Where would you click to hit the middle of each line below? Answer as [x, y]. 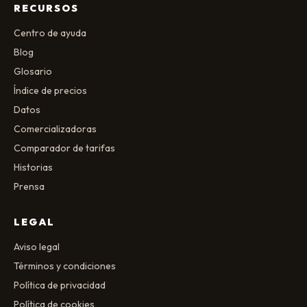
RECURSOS [46, 8]
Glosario [33, 71]
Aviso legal [37, 247]
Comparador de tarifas [64, 148]
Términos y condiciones [65, 266]
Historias [33, 167]
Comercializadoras [55, 129]
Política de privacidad [60, 285]
